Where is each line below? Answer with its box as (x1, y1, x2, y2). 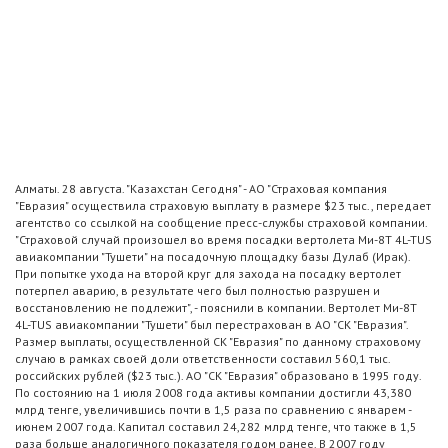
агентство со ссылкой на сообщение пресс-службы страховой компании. (15, 215, 427, 231)
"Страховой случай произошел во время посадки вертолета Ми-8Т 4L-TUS (15, 232, 432, 248)
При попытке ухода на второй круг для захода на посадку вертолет (15, 266, 401, 282)
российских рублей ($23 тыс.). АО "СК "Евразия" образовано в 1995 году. (15, 368, 421, 384)
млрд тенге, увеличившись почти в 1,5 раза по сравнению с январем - (15, 402, 411, 418)
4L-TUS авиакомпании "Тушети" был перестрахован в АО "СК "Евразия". (15, 317, 408, 333)
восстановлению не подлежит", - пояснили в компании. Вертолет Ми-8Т (15, 300, 417, 316)
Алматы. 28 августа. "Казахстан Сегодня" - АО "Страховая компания (15, 181, 387, 197)
